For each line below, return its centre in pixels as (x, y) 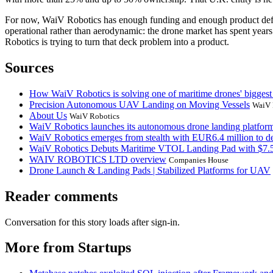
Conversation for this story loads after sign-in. (92, 222)
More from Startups (68, 248)
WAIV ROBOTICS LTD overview (98, 159)
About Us (48, 115)
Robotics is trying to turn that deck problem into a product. (117, 41)
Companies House (199, 160)
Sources (29, 67)
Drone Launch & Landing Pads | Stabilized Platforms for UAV (150, 170)
